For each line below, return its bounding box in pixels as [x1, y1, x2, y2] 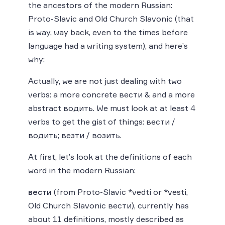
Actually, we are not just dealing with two [28, 75, 182, 86]
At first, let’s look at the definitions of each [28, 151, 192, 162]
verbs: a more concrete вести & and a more [28, 89, 195, 99]
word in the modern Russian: [28, 165, 136, 175]
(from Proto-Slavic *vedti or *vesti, [52, 186, 188, 197]
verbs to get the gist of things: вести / [28, 116, 175, 127]
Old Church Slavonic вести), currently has [28, 200, 189, 210]
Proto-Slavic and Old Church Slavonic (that [28, 13, 194, 24]
